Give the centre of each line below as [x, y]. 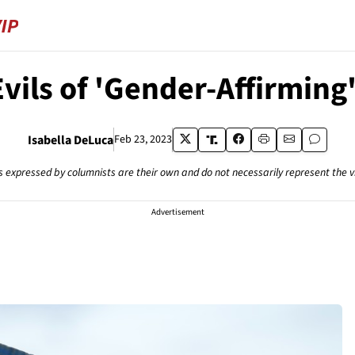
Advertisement [177, 212]
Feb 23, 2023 [143, 139]
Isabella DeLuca [71, 140]
